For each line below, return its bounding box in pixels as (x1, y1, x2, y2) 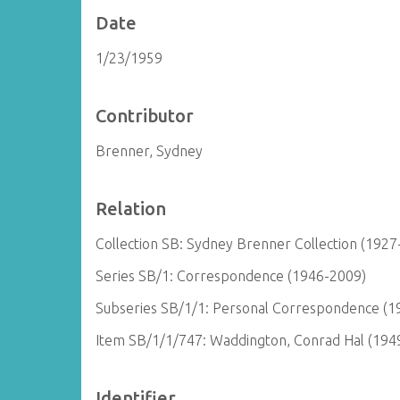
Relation (96, 198, 167, 219)
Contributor (96, 105, 195, 126)
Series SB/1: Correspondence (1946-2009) (96, 268, 367, 284)
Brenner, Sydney (96, 143, 204, 159)
